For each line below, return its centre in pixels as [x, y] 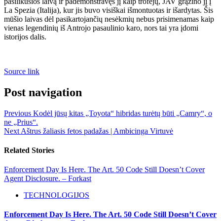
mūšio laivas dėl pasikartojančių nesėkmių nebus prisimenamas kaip [109, 19]
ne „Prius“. [21, 122]
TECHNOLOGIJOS [56, 195]
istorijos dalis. [25, 37]
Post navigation [43, 92]
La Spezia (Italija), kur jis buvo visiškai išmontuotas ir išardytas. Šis [109, 10]
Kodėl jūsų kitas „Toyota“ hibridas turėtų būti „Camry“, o [122, 113]
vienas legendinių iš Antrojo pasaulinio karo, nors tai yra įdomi [101, 28]
